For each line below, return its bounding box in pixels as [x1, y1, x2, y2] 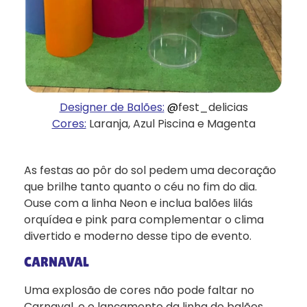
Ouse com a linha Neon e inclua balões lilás [24, 195, 253, 211]
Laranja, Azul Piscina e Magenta [88, 115, 256, 132]
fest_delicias [177, 99, 248, 115]
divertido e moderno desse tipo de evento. [24, 228, 251, 244]
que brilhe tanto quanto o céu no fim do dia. [24, 178, 257, 195]
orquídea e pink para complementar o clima [24, 211, 264, 228]
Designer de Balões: [59, 99, 164, 115]
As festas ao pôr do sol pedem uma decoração [24, 162, 276, 178]
